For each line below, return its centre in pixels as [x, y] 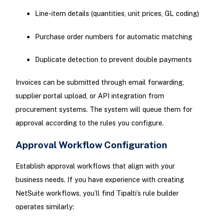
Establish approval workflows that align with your [95, 166]
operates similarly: [45, 207]
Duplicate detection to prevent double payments [113, 59]
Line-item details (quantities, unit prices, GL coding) [117, 14]
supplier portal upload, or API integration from [90, 95]
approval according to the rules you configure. [89, 123]
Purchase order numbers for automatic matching [113, 36]
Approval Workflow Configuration [91, 145]
